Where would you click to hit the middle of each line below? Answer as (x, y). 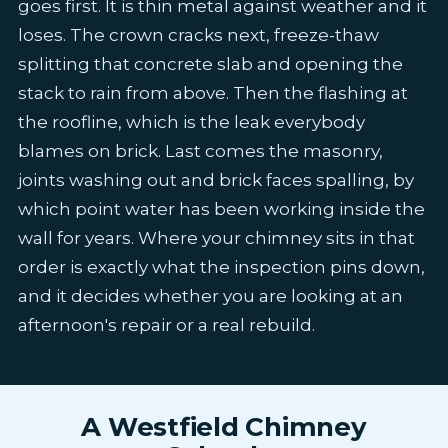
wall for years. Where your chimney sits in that (216, 237)
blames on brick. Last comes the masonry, (200, 150)
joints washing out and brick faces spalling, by (215, 179)
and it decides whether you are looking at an (210, 295)
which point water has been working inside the (221, 208)
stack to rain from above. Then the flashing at (212, 92)
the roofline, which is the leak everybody (191, 121)
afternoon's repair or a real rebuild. (166, 324)
